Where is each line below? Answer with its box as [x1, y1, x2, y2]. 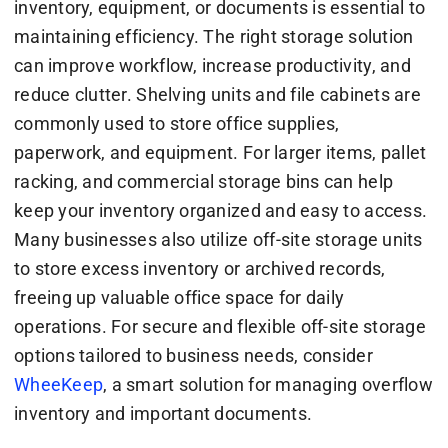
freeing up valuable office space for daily [13, 286, 345, 308]
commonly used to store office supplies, [13, 112, 340, 134]
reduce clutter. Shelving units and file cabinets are [13, 83, 422, 105]
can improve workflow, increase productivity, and [13, 54, 411, 76]
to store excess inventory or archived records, [13, 257, 386, 279]
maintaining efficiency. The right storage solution [13, 25, 414, 47]
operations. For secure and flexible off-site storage [13, 315, 427, 337]
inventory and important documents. [13, 402, 313, 424]
